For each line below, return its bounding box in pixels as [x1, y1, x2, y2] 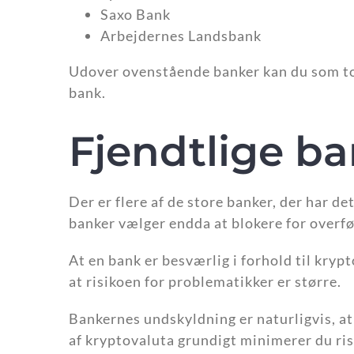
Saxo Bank [100, 5, 171, 23]
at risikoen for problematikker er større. [69, 273, 341, 291]
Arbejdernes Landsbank [100, 26, 262, 44]
